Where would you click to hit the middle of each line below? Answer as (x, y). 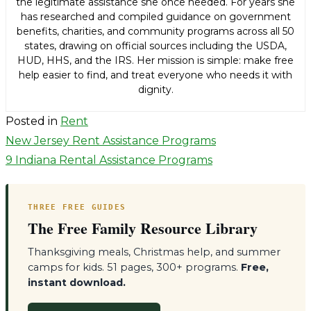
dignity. (155, 90)
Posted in (33, 121)
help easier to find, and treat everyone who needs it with (155, 75)
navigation (53, 174)
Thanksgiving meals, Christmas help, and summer (154, 252)
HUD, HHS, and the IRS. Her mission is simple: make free (155, 61)
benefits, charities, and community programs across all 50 (155, 32)
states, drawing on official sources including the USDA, (155, 46)
